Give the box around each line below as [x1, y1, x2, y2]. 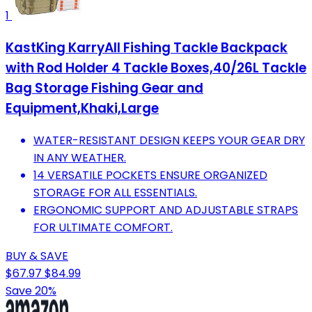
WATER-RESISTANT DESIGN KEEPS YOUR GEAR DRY [33, 132, 305, 148]
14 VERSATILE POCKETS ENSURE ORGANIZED [33, 166, 267, 183]
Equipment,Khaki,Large [6, 99, 159, 118]
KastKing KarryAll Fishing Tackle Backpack [6, 38, 288, 58]
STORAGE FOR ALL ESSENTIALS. [33, 184, 197, 201]
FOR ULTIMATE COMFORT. [33, 219, 173, 235]
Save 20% [6, 282, 56, 299]
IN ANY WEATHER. [33, 149, 126, 166]
